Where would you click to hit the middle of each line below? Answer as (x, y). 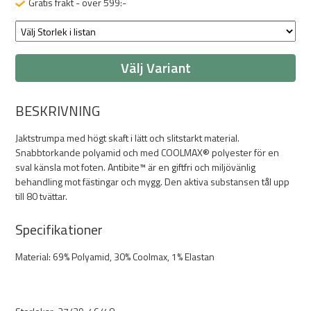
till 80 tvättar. (41, 196)
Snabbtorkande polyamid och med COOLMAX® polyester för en (147, 152)
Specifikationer (59, 229)
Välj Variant (155, 68)
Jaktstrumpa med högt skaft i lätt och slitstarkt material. (127, 138)
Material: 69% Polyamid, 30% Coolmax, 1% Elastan (115, 257)
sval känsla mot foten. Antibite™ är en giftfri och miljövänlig (135, 167)
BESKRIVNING (58, 111)
